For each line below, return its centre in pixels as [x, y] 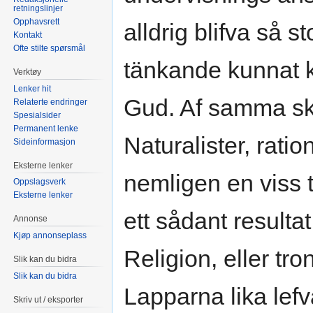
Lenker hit [32, 88]
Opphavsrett [37, 21]
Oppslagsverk [40, 182]
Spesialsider [37, 115]
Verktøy [28, 72]
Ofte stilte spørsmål [50, 48]
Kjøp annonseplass [50, 236]
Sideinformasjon [45, 141]
